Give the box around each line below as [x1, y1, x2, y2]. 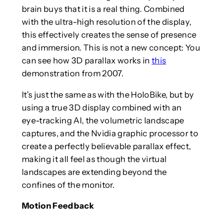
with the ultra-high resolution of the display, [21, 16, 192, 27]
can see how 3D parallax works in [21, 55, 152, 65]
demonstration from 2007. [21, 68, 123, 78]
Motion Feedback [21, 201, 94, 211]
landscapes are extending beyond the [21, 166, 167, 177]
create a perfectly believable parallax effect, [21, 141, 191, 151]
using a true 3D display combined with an [21, 102, 182, 112]
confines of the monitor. [21, 179, 114, 190]
